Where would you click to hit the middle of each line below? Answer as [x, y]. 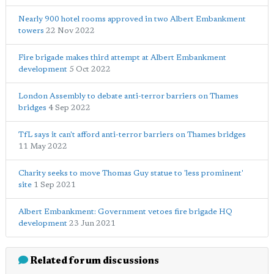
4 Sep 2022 [69, 108]
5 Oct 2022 [90, 69]
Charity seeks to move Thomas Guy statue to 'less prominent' [131, 173]
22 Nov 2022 [70, 31]
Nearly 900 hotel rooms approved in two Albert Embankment [132, 19]
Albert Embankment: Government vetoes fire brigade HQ [125, 212]
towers [31, 31]
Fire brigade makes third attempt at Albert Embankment [122, 58]
